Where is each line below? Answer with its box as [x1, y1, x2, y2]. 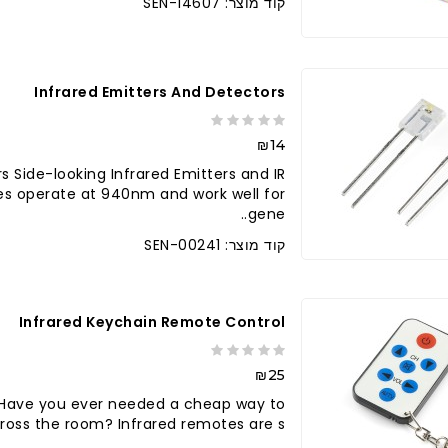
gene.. [247, 204, 286, 225]
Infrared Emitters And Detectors [34, 82, 286, 103]
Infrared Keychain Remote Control [18, 312, 286, 333]
